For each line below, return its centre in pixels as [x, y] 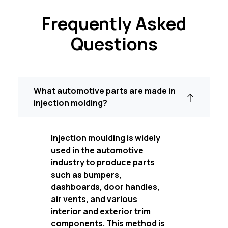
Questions [114, 44]
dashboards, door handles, [105, 187]
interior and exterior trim [101, 211]
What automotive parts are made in [105, 90]
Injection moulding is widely [106, 138]
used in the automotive [97, 150]
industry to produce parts [103, 162]
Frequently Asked [114, 23]
